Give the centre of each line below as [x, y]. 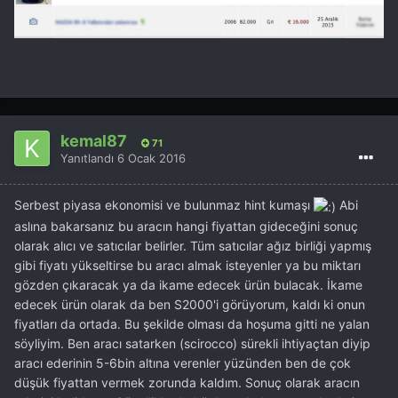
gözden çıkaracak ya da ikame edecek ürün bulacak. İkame [188, 284]
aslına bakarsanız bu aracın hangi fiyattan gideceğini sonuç [186, 226]
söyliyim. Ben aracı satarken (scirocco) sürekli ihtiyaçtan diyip [192, 343]
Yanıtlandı [89, 158]
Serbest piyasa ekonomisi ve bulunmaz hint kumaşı [164, 205]
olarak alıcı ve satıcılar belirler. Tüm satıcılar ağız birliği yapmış [193, 245]
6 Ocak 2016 [151, 158]
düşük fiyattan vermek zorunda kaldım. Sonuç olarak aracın [187, 382]
